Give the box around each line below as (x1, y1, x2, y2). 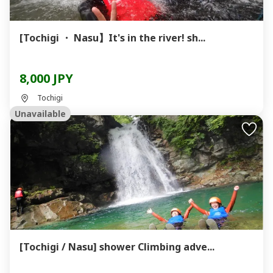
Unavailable (15, 108, 66, 119)
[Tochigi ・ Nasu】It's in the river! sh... (19, 31, 205, 44)
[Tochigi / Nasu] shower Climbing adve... (19, 240, 214, 253)
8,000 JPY (19, 70, 73, 87)
